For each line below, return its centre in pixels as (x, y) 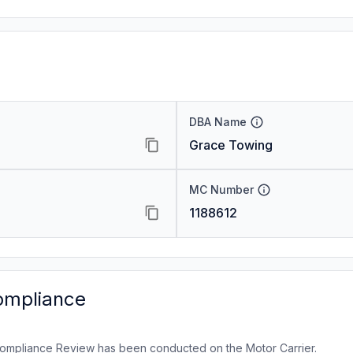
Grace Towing (230, 145)
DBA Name (217, 122)
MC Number (221, 190)
